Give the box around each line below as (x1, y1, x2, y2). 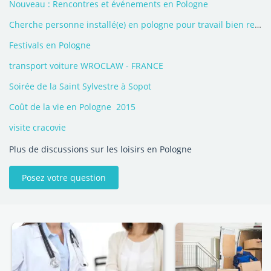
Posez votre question (22, 172, 106, 183)
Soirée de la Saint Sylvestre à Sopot (9, 80, 151, 92)
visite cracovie (9, 122, 66, 133)
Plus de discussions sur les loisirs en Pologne (9, 143, 192, 155)
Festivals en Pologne (9, 39, 91, 51)
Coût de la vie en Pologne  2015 (9, 101, 135, 113)
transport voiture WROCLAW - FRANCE (9, 60, 163, 71)
